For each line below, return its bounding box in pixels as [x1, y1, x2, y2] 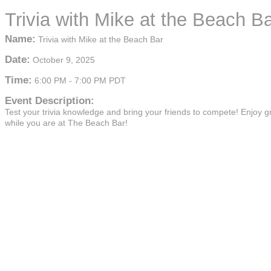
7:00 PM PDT [74, 76, 126, 85]
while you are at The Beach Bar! [5, 118, 128, 128]
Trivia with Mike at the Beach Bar [38, 34, 163, 44]
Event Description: [5, 95, 94, 106]
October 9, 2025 [33, 55, 95, 65]
